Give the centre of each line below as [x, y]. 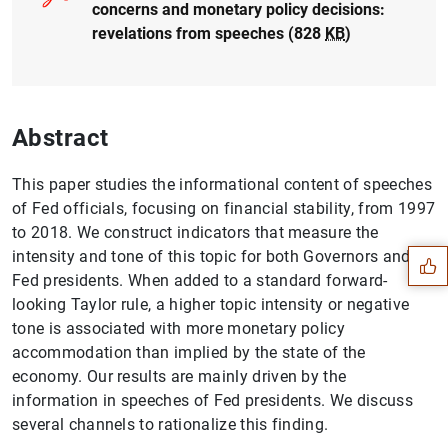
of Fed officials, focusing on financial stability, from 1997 [224, 208]
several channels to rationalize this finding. [170, 424]
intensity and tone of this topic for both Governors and [211, 256]
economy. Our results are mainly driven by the [179, 376]
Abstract [60, 137]
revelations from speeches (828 [208, 33]
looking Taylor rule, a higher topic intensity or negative [211, 304]
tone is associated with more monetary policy [179, 328]
